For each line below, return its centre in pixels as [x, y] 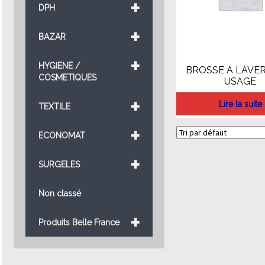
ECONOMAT [62, 136]
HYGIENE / [59, 66]
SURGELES [59, 165]
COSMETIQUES [67, 78]
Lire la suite [240, 104]
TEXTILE [54, 107]
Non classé [59, 194]
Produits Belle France [79, 223]
